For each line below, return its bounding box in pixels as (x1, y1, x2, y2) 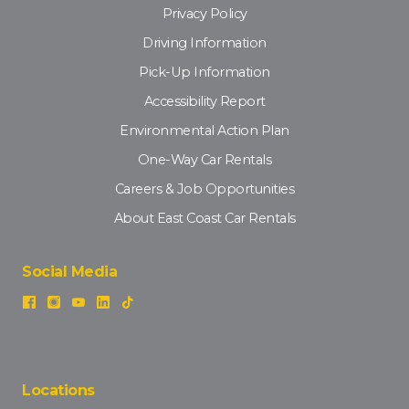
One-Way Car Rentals (137, 152, 272, 169)
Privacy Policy (162, 5, 247, 23)
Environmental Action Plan (120, 122, 289, 140)
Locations (22, 382, 95, 400)
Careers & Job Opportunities (114, 181, 295, 198)
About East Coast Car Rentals (113, 210, 296, 227)
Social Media (22, 263, 117, 281)
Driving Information (142, 35, 267, 52)
